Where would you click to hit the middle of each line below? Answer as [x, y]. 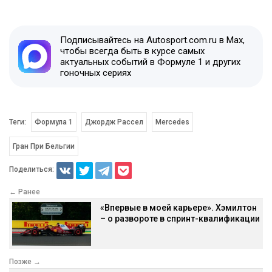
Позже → [25, 261]
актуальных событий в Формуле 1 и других [150, 62]
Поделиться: [32, 170]
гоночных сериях [96, 73]
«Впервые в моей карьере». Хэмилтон [178, 207]
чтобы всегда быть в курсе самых [132, 51]
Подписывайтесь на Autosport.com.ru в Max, [152, 40]
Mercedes [172, 122]
